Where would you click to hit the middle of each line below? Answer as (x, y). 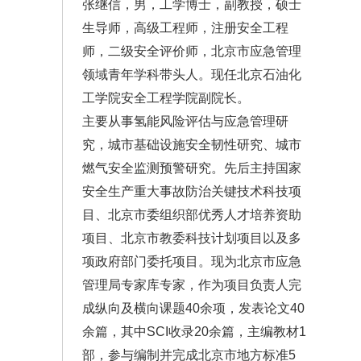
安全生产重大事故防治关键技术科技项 (192, 192)
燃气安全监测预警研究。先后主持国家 (192, 168)
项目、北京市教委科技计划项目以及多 (192, 239)
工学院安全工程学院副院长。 (166, 98)
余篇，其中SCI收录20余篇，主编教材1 (194, 332)
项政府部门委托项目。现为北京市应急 (192, 262)
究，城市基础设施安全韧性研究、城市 (192, 145)
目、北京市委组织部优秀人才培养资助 (192, 215)
